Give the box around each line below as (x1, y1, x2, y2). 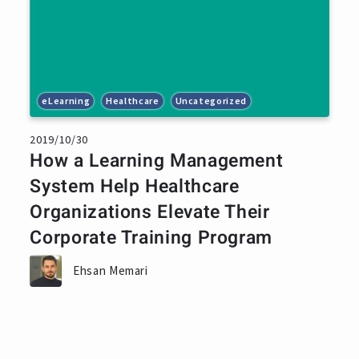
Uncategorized (175, 95, 247, 107)
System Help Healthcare (30, 173, 240, 200)
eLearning (42, 95, 91, 107)
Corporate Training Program (30, 224, 273, 252)
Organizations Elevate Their (30, 199, 270, 226)
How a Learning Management (30, 147, 284, 175)
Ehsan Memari (73, 263, 148, 278)
